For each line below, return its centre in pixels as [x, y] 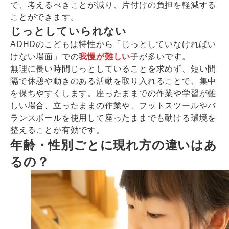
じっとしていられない [68, 31]
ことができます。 [45, 17]
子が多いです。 [161, 57]
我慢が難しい [105, 57]
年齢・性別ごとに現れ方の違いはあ [114, 145]
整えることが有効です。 [58, 130]
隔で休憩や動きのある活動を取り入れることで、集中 [113, 81]
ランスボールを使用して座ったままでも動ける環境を [113, 118]
